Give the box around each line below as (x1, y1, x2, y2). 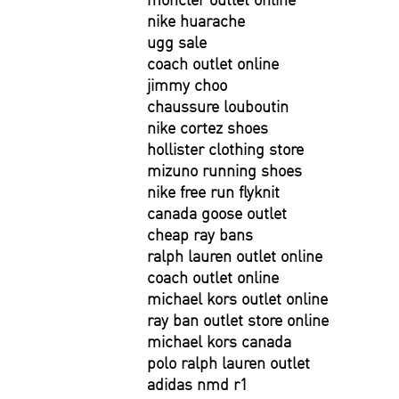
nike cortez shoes (147, 118, 268, 138)
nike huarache (147, 11, 245, 31)
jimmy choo (147, 75, 227, 95)
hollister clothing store (147, 139, 304, 159)
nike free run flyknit (147, 182, 280, 202)
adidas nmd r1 (147, 374, 248, 395)
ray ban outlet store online (147, 310, 329, 330)
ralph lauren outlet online (147, 246, 322, 266)
